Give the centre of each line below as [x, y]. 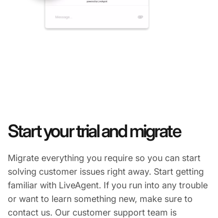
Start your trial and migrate [94, 131]
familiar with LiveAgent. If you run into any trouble [108, 185]
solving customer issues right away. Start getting [106, 171]
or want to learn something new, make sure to [100, 199]
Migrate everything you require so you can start [104, 158]
